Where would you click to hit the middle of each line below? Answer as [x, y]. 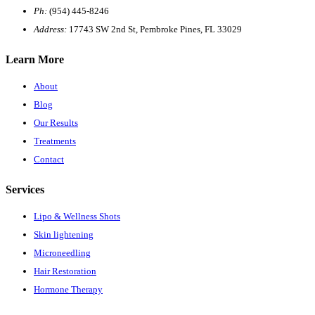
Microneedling [62, 253]
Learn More [35, 59]
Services [25, 190]
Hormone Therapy [68, 290]
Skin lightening [64, 235]
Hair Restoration [65, 271]
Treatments [55, 141]
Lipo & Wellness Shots [77, 217]
